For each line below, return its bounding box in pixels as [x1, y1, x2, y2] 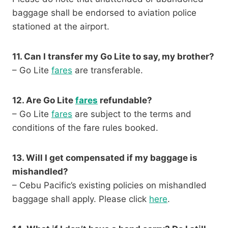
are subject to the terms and [72, 109, 191, 120]
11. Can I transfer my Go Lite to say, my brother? [12, 51, 214, 62]
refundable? [98, 95, 152, 106]
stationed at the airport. [12, 21, 109, 32]
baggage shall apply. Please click [12, 194, 149, 205]
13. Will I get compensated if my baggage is [12, 153, 197, 163]
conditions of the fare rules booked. [12, 123, 158, 133]
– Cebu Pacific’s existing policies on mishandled [12, 180, 207, 191]
